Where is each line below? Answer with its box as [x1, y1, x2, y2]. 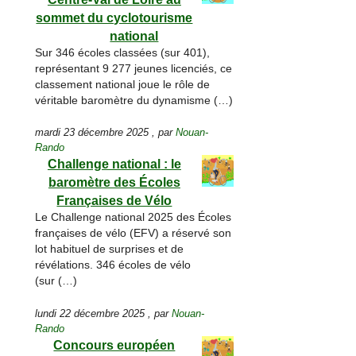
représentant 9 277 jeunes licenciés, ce [35, 62, 233, 75]
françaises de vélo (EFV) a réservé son [35, 227, 232, 240]
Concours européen [53, 339, 176, 353]
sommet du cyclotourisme [36, 10, 193, 25]
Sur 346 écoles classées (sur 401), [35, 46, 211, 59]
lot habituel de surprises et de [35, 243, 184, 256]
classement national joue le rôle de [35, 78, 211, 91]
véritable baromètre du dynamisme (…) [35, 94, 234, 106]
